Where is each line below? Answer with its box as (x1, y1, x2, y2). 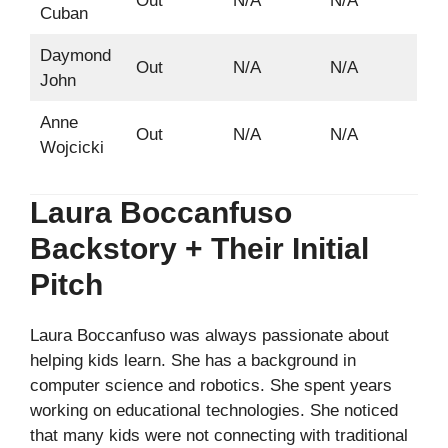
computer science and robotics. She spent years (30, 376, 392, 396)
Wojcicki (39, 137, 104, 157)
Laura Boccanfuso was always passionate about (30, 326, 389, 346)
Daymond (39, 45, 111, 65)
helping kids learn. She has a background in (30, 351, 356, 371)
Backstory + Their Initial (30, 232, 369, 266)
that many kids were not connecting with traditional (30, 426, 408, 446)
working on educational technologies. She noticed (30, 401, 398, 421)
